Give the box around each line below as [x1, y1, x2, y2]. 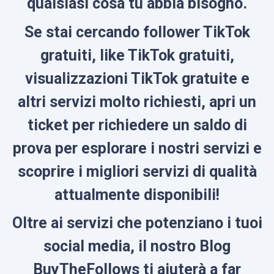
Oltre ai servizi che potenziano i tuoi [12, 214, 262, 232]
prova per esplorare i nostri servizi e [12, 139, 262, 157]
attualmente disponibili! [54, 185, 220, 204]
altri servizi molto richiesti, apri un [18, 92, 256, 111]
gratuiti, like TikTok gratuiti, [40, 46, 234, 64]
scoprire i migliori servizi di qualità [17, 162, 257, 180]
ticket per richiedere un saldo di [27, 116, 247, 134]
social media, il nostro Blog [43, 237, 231, 255]
